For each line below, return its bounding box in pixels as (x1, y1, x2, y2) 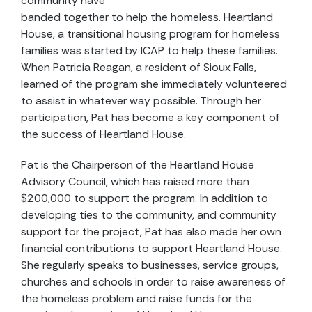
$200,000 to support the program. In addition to (21, 191, 268, 205)
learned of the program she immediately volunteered (21, 77, 287, 91)
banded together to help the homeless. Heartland (21, 10, 273, 24)
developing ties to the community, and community (21, 208, 276, 222)
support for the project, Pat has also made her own (21, 224, 281, 239)
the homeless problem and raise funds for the (21, 291, 252, 306)
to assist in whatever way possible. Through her (21, 93, 261, 108)
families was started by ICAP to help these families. (21, 43, 278, 58)
